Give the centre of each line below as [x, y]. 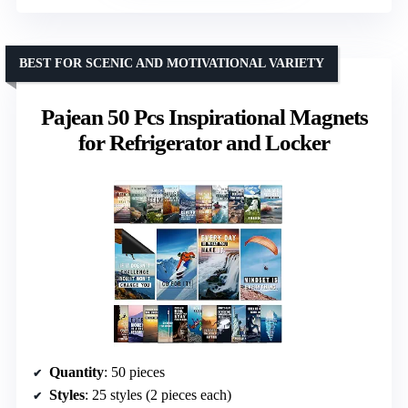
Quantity [76, 372]
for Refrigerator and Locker [204, 142]
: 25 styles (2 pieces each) [158, 395]
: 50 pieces [134, 372]
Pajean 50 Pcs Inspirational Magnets [204, 117]
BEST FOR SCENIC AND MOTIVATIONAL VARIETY [172, 63]
